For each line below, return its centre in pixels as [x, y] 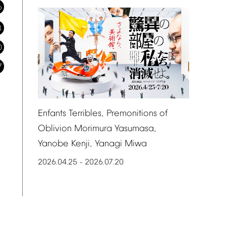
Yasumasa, [135, 129]
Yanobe [53, 144]
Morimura [93, 129]
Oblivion [55, 129]
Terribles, [86, 114]
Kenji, [82, 144]
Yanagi [108, 144]
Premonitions [132, 114]
